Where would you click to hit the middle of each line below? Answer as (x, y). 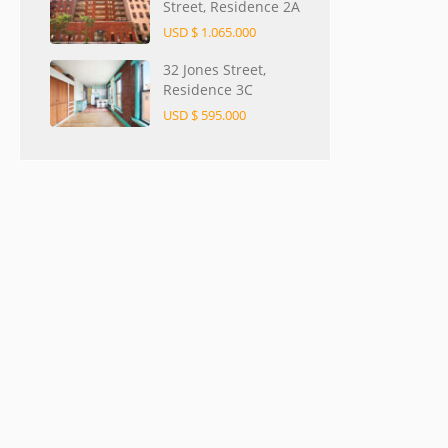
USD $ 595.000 (204, 115)
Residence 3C (208, 90)
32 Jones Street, (214, 70)
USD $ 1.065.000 (209, 32)
